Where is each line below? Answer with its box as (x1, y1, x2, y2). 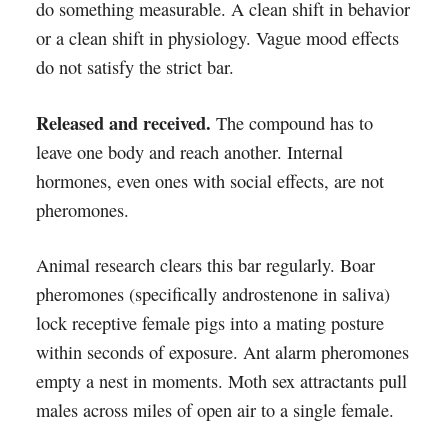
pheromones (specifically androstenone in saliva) (35, 282, 390, 306)
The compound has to (210, 111, 373, 135)
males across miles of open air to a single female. (35, 398, 394, 422)
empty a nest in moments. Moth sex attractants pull (35, 369, 407, 393)
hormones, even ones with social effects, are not (35, 169, 384, 193)
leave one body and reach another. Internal (35, 140, 343, 164)
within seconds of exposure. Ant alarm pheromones (35, 340, 409, 364)
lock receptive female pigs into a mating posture (35, 311, 384, 335)
